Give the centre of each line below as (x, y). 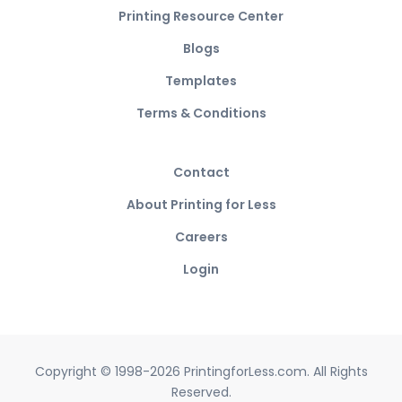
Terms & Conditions (201, 113)
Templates (201, 80)
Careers (201, 236)
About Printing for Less (201, 204)
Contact (201, 172)
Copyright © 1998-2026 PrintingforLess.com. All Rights (201, 371)
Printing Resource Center (201, 16)
